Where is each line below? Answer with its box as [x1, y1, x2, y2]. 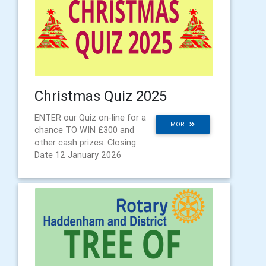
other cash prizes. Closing [34, 137, 136, 148]
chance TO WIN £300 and [34, 125, 134, 136]
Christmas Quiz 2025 [34, 87, 167, 105]
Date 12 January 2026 [34, 150, 121, 161]
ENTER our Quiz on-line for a [34, 112, 146, 123]
